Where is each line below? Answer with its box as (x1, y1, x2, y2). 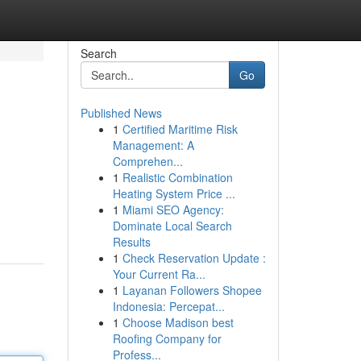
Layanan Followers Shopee (122, 282, 262, 298)
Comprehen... (112, 153, 183, 169)
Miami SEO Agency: (122, 201, 224, 218)
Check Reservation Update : (122, 250, 266, 266)
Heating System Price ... (112, 185, 235, 201)
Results (112, 234, 151, 250)
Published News (80, 105, 162, 121)
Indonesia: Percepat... (112, 298, 225, 314)
